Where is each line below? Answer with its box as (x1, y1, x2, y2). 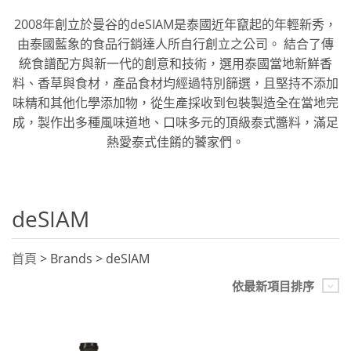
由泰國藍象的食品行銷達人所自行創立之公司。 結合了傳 (17, 35, 334, 52)
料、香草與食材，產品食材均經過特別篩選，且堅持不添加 (13, 74, 338, 92)
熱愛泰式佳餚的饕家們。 (107, 133, 244, 150)
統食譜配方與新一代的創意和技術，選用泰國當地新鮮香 (19, 55, 332, 72)
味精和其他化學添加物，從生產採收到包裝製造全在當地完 (13, 94, 338, 111)
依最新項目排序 (232, 280, 314, 293)
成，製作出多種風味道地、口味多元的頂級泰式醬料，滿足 (13, 114, 338, 131)
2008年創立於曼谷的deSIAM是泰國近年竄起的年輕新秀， (14, 16, 337, 33)
